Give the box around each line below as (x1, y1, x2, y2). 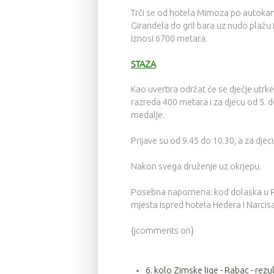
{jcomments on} (131, 225, 194, 235)
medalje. (131, 110, 165, 120)
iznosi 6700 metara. (131, 33, 207, 43)
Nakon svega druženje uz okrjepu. (131, 161, 261, 172)
